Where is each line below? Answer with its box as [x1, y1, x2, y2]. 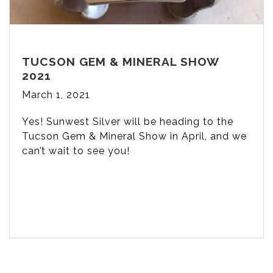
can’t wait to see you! [22, 144, 130, 157]
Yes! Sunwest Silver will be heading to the [22, 115, 233, 127]
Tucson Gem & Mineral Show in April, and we [22, 130, 247, 142]
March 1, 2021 [22, 88, 90, 101]
